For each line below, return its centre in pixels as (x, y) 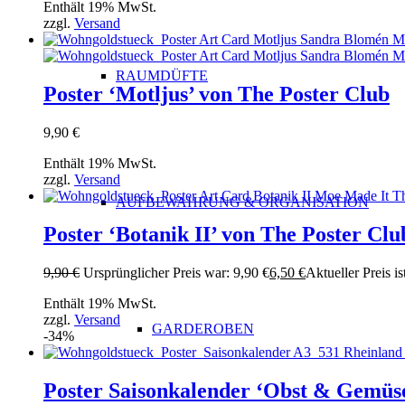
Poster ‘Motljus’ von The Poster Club (217, 94)
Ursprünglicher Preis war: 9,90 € (176, 272)
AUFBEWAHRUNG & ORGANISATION (242, 202)
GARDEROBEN (203, 329)
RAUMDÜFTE (162, 75)
